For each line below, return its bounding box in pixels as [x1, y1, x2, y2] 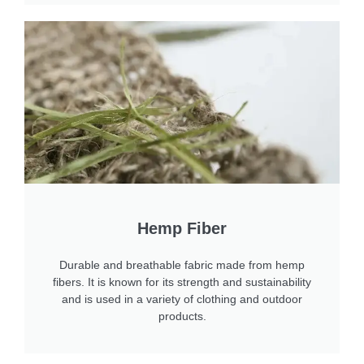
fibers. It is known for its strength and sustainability [53, 275, 311, 288]
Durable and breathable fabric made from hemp [59, 258, 305, 271]
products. [158, 309, 206, 323]
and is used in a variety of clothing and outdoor [62, 292, 302, 305]
